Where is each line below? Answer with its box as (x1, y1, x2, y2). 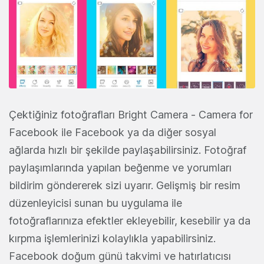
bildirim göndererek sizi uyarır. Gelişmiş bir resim (9, 179, 240, 192)
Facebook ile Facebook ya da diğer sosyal (9, 126, 216, 138)
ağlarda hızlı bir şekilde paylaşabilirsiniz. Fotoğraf (9, 143, 246, 156)
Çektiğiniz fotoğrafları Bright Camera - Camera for (9, 108, 253, 121)
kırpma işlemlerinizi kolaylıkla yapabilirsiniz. (9, 232, 216, 245)
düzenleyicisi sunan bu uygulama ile (9, 196, 182, 209)
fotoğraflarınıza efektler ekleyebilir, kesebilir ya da (9, 214, 250, 227)
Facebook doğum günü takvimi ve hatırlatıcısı (9, 249, 231, 262)
